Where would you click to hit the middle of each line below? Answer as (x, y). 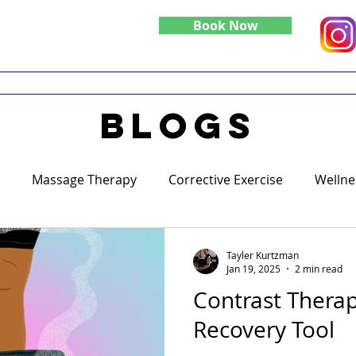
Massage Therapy (84, 180)
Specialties (146, 83)
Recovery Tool (264, 329)
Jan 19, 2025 (253, 269)
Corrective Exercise (226, 180)
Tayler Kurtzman (263, 255)
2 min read (319, 269)
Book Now (225, 25)
